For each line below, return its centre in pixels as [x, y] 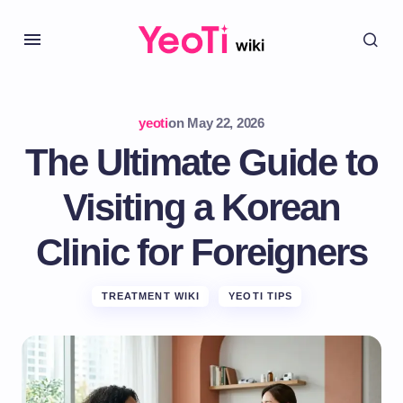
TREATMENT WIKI [151, 296]
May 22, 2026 [226, 123]
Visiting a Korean [201, 207]
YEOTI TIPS [261, 296]
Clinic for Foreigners [201, 252]
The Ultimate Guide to [201, 162]
